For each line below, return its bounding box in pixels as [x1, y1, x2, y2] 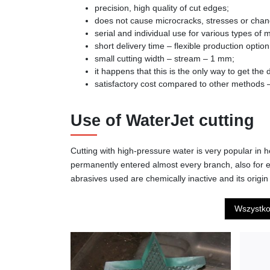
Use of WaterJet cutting [71, 111, 254, 130]
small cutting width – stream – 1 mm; [95, 54, 234, 64]
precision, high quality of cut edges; [95, 3, 229, 13]
